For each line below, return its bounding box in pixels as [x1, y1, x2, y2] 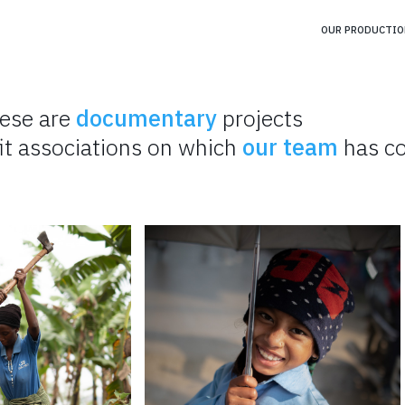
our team [241, 132, 338, 162]
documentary [75, 103, 217, 133]
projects [216, 103, 303, 133]
